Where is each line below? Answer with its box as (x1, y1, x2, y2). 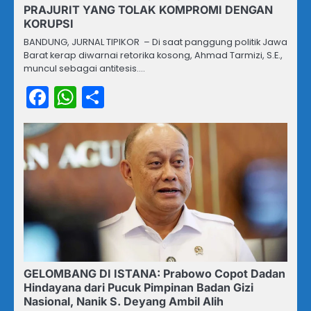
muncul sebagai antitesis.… (24, 61, 145, 75)
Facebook (49, 81, 154, 112)
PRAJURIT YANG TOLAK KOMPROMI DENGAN (24, 2, 273, 17)
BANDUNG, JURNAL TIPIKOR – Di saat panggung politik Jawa (24, 35, 287, 49)
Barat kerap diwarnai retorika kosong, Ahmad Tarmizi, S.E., (24, 48, 283, 62)
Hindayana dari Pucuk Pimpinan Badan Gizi (24, 280, 253, 294)
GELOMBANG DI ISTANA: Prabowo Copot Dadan (24, 266, 285, 280)
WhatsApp (76, 81, 191, 112)
